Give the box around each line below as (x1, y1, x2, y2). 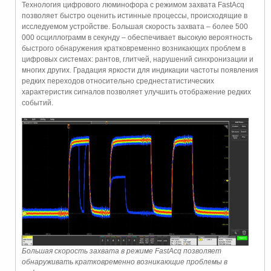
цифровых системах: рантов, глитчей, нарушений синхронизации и (22, 54, 253, 64)
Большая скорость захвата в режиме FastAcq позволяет (22, 247, 221, 256)
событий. (22, 98, 53, 107)
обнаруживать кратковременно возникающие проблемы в (22, 258, 227, 267)
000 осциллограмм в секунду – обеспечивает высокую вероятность (22, 33, 252, 42)
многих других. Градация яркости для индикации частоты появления (22, 65, 258, 74)
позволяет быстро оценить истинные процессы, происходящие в (22, 11, 247, 20)
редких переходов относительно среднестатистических (22, 76, 214, 85)
